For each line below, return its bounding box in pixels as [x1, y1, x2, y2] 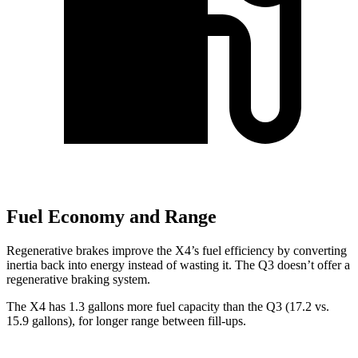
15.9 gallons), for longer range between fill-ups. [6, 313, 246, 328]
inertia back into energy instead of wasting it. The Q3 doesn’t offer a [6, 257, 350, 272]
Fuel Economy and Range [6, 206, 217, 228]
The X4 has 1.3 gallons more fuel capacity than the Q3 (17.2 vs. [6, 299, 329, 313]
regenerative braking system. [6, 272, 150, 286]
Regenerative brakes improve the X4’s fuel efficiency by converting [6, 243, 347, 257]
